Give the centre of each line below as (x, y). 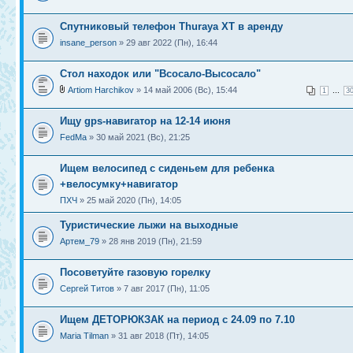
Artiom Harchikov (101, 90)
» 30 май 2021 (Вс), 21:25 (138, 137)
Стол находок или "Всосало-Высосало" (160, 74)
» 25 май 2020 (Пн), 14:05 (129, 201)
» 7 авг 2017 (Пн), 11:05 (162, 289)
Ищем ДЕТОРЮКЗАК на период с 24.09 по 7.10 (177, 320)
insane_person (88, 43)
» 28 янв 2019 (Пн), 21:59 (150, 242)
